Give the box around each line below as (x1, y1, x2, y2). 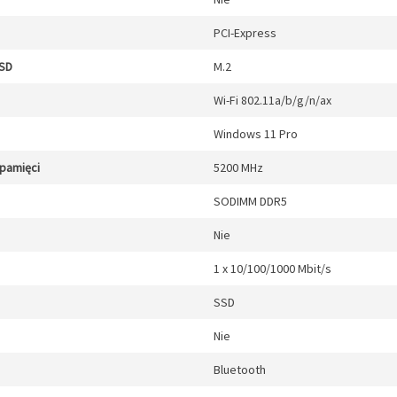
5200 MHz (214, 160, 263, 175)
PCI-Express (214, 25, 276, 41)
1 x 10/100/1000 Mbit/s (214, 261, 331, 276)
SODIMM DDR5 (214, 193, 287, 209)
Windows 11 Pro (214, 126, 298, 142)
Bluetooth (214, 362, 266, 378)
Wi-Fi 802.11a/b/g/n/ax (214, 92, 331, 108)
